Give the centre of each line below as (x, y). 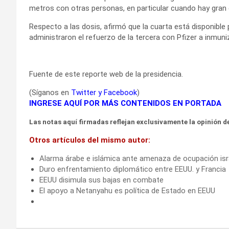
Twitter (84, 92)
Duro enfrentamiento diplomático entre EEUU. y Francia (133, 169)
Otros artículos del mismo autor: (90, 140)
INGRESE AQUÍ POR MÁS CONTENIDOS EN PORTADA (125, 103)
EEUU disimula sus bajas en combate (101, 180)
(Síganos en (50, 92)
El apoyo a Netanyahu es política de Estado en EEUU (127, 190)
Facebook (120, 92)
